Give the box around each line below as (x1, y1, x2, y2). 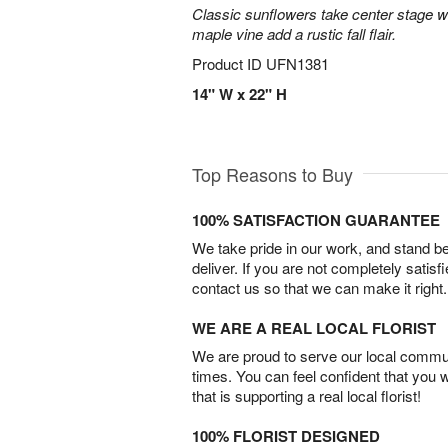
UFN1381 (266, 53, 329, 74)
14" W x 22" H (192, 83, 287, 105)
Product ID (192, 53, 266, 74)
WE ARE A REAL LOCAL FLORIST (192, 317, 436, 340)
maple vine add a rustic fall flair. (192, 23, 396, 44)
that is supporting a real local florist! (192, 385, 421, 407)
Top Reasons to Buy (192, 161, 353, 188)
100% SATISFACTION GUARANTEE (192, 209, 440, 232)
